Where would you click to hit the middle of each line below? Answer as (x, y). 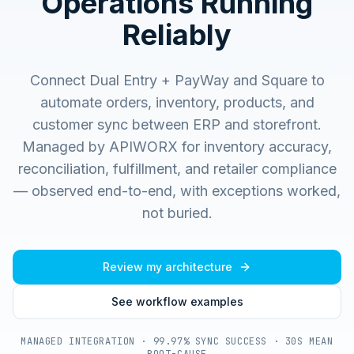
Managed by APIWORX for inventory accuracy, (177, 147)
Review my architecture (168, 267)
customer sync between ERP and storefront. (177, 124)
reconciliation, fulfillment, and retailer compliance (177, 169)
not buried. (177, 213)
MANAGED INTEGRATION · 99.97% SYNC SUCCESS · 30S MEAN (177, 341)
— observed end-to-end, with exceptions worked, (177, 191)
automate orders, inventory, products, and (177, 102)
